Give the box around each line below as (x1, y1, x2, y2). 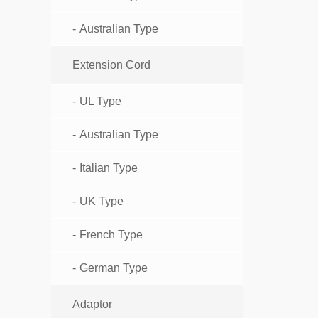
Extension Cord (72, 59, 150, 72)
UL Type (79, 95, 121, 108)
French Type (79, 229, 143, 241)
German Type (79, 262, 148, 275)
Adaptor (72, 298, 112, 311)
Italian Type (79, 162, 138, 175)
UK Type (79, 195, 124, 208)
